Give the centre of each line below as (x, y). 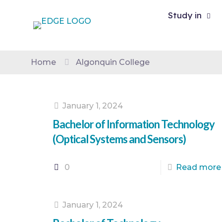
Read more (198, 167)
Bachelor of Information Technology (133, 124)
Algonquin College (113, 62)
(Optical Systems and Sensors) (119, 139)
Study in (185, 15)
